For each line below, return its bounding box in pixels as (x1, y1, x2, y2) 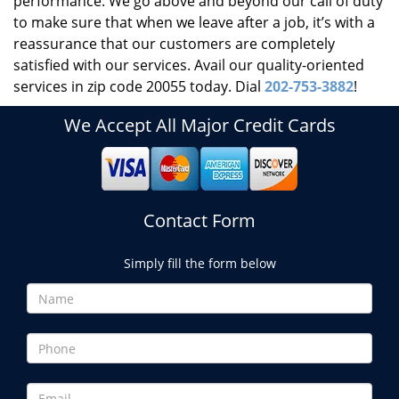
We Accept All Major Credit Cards (63, 113, 336, 137)
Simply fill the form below (123, 255, 276, 272)
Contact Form (143, 208, 256, 232)
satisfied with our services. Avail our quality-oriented (13, 55, 364, 75)
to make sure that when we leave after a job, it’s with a (13, 12, 375, 32)
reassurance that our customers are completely (13, 34, 335, 53)
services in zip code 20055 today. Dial (13, 77, 265, 96)
